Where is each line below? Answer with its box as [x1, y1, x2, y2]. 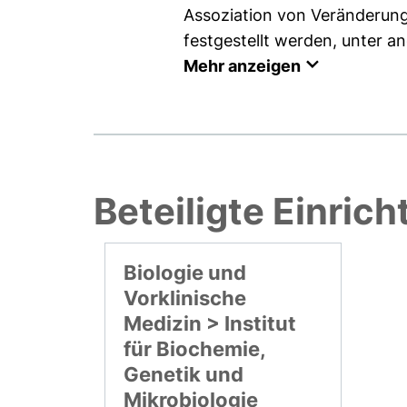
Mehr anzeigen [184, 55, 301, 75]
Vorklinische [124, 285, 247, 310]
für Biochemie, [124, 336, 266, 361]
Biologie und [124, 260, 247, 284]
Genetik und [124, 362, 244, 386]
